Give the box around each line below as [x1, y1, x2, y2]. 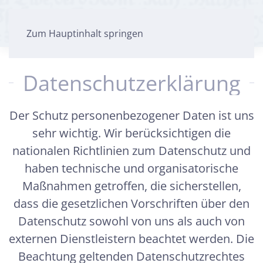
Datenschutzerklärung [22, 69, 241, 97]
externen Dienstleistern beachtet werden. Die [9, 231, 254, 247]
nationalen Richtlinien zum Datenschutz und [12, 143, 251, 159]
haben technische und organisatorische [25, 160, 238, 176]
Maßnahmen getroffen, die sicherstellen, [22, 178, 241, 194]
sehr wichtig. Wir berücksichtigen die [32, 125, 231, 141]
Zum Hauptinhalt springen [26, 27, 143, 40]
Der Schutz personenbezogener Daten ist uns [9, 107, 254, 123]
